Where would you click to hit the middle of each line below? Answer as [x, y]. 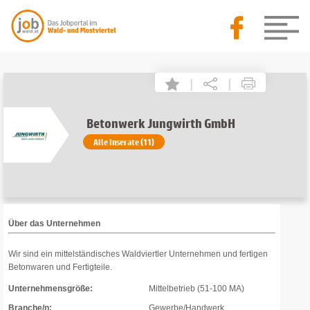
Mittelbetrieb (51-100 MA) [197, 289]
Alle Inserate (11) [124, 142]
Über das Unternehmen [54, 224]
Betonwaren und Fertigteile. [60, 267]
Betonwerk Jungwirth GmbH [161, 123]
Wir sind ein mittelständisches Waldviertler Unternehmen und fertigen [138, 254]
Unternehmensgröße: [51, 289]
